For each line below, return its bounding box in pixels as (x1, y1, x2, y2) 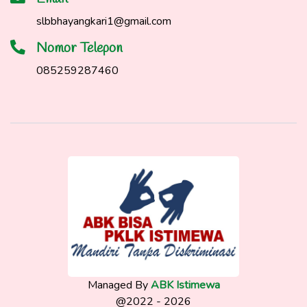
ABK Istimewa (150, 278, 220, 293)
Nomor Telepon (36, 38, 123, 58)
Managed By (87, 278, 151, 293)
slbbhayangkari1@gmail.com (36, 13, 171, 29)
